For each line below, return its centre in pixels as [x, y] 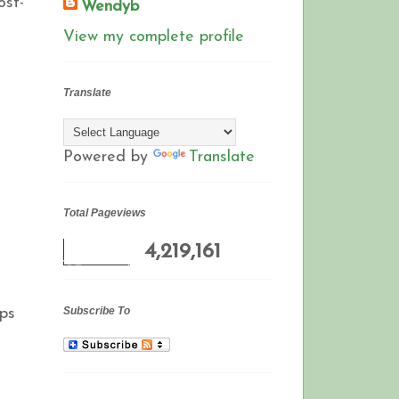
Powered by [108, 158]
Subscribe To [97, 310]
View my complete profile [154, 37]
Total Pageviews [105, 213]
